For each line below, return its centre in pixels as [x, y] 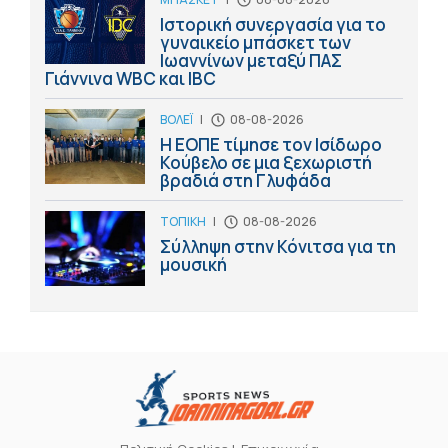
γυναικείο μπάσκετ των [255, 43]
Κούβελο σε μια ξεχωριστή [266, 163]
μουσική [193, 265]
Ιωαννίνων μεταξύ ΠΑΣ [251, 61]
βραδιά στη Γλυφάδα [245, 181]
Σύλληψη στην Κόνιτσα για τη [278, 247]
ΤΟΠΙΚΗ [183, 222]
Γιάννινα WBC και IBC [130, 79]
